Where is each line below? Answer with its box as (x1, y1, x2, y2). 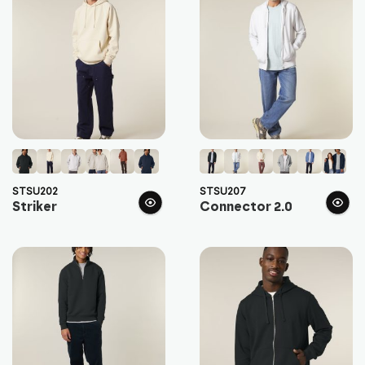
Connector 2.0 (199, 200, 292, 214)
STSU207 (199, 185, 246, 198)
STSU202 (12, 185, 58, 198)
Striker (12, 200, 57, 214)
